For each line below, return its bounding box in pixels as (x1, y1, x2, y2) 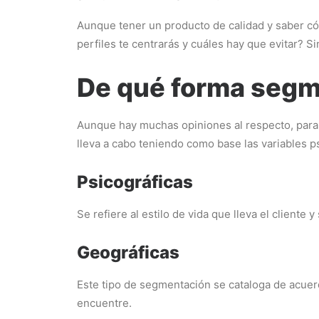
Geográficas (77, 242, 179, 263)
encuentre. (77, 296, 132, 310)
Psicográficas (77, 172, 193, 192)
